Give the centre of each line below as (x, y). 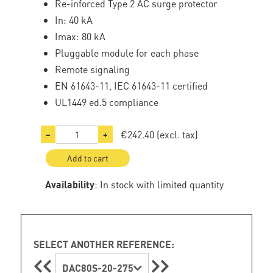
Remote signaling (93, 69)
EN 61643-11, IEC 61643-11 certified (132, 86)
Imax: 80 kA (80, 36)
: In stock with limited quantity (159, 184)
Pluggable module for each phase (127, 53)
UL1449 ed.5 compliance (107, 102)
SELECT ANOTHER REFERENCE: (104, 244)
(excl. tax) (178, 134)
